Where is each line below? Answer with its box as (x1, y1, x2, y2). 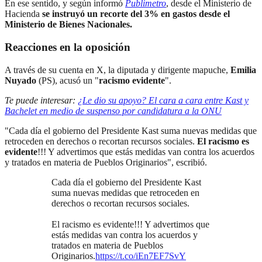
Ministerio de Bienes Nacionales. (5, 19, 132, 30)
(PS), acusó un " (36, 75, 99, 85)
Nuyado (5, 75, 36, 85)
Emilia (230, 64, 256, 75)
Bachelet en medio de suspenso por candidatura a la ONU (5, 105, 222, 116)
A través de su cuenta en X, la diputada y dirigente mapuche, (5, 64, 230, 75)
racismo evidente (99, 75, 165, 85)
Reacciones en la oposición (5, 40, 130, 53)
